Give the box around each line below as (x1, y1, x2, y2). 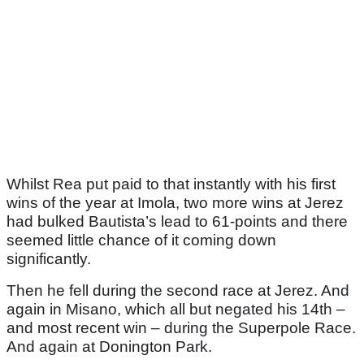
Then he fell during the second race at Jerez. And (6, 282, 349, 300)
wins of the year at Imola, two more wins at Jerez (6, 194, 344, 212)
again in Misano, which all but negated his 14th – (6, 301, 345, 318)
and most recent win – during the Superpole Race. (6, 319, 356, 337)
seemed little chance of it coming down (6, 232, 276, 249)
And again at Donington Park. (6, 338, 216, 356)
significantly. (6, 250, 91, 268)
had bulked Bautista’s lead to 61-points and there (6, 213, 348, 231)
